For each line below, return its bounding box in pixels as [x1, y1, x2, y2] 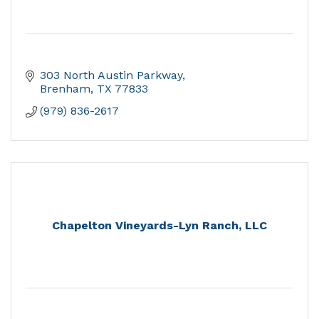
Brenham [40, 82, 90, 96]
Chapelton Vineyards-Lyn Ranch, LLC [52, 219, 267, 233]
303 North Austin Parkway [40, 68, 182, 83]
